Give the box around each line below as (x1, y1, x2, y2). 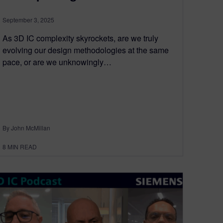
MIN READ (7, 142, 37, 151)
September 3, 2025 (2, 15, 54, 24)
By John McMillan (2, 123, 50, 132)
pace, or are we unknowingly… (2, 56, 111, 68)
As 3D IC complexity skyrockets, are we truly (2, 32, 158, 44)
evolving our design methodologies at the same (2, 44, 169, 56)
